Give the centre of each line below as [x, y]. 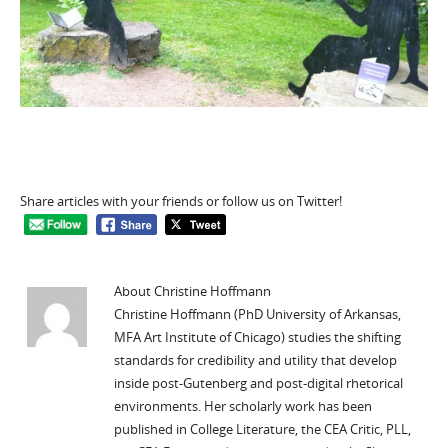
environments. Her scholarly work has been [242, 406]
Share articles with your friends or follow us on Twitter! [180, 202]
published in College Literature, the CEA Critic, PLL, [262, 429]
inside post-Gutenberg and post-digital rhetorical [258, 383]
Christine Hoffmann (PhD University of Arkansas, [257, 314]
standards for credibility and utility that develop [255, 360]
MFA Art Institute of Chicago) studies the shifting [257, 337]
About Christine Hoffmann [192, 291]
